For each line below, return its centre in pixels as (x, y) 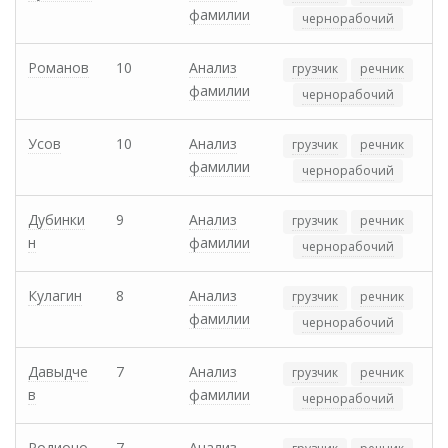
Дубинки (56, 220)
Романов (58, 68)
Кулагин (55, 296)
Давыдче (58, 372)
